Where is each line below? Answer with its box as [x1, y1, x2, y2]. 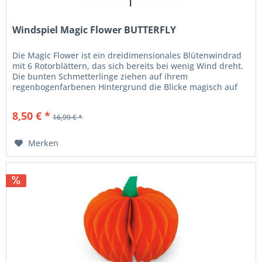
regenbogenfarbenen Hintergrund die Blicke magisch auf [12, 81, 238, 93]
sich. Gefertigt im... [12, 92, 87, 104]
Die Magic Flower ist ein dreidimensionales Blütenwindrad [12, 50, 242, 61]
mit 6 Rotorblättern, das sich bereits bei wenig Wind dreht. [12, 60, 244, 72]
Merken [28, 137, 59, 149]
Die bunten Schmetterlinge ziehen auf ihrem [12, 71, 188, 82]
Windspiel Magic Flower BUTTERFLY [12, 23, 177, 37]
